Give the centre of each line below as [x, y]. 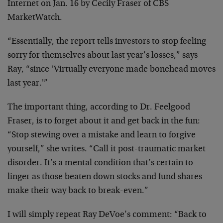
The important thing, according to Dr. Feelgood [99, 108]
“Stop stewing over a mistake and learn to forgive [102, 135]
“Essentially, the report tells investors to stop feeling [107, 42]
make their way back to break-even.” [78, 191]
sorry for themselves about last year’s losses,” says [103, 56]
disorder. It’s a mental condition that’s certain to [100, 163]
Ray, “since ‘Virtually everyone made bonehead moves [111, 70]
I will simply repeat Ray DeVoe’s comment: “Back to [107, 215]
